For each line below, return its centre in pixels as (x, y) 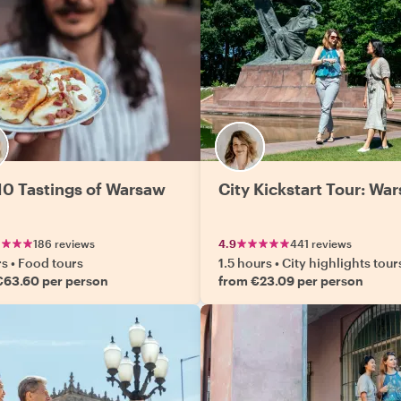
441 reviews (321, 243)
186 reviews (64, 243)
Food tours (51, 263)
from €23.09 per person (291, 281)
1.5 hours (245, 263)
